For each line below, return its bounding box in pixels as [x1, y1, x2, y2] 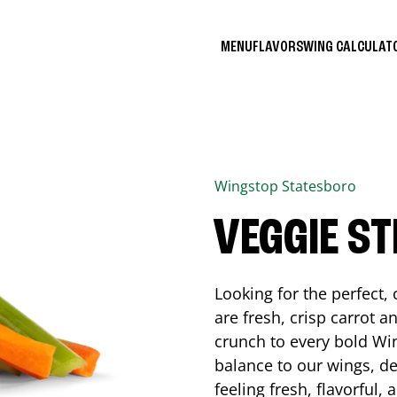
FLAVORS [253, 38, 303, 55]
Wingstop [214, 176, 282, 196]
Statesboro [282, 176, 356, 196]
